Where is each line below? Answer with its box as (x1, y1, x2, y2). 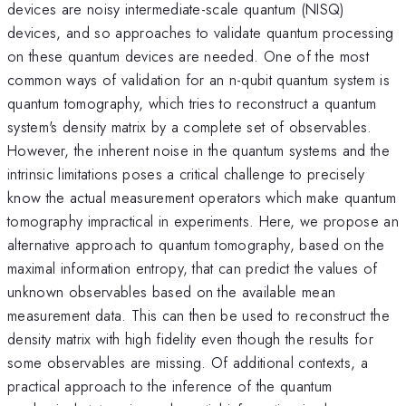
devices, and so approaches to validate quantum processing (7, 21, 394, 43)
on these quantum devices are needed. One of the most (7, 44, 370, 67)
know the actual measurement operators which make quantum (7, 186, 397, 208)
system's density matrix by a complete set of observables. (7, 115, 372, 138)
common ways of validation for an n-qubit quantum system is (7, 68, 390, 91)
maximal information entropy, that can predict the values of (7, 256, 378, 279)
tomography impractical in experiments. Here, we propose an (7, 209, 399, 232)
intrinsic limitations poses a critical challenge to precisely (7, 162, 364, 185)
